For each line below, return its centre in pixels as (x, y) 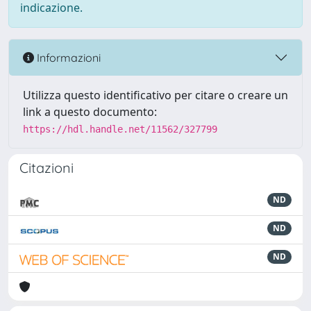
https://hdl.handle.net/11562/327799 (120, 129)
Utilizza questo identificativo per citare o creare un (155, 95)
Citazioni (47, 168)
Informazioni (67, 57)
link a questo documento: (90, 112)
